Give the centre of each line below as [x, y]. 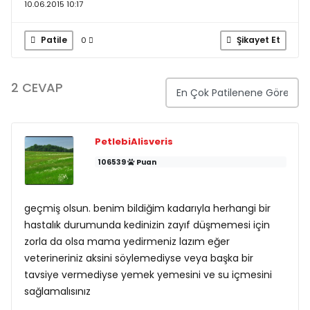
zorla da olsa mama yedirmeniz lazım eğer [127, 241]
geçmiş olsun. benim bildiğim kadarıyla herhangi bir [147, 208]
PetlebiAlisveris [134, 141]
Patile [53, 40]
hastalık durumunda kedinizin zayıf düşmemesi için [147, 225]
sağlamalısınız [57, 291]
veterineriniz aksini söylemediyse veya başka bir [138, 258]
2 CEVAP [37, 87]
